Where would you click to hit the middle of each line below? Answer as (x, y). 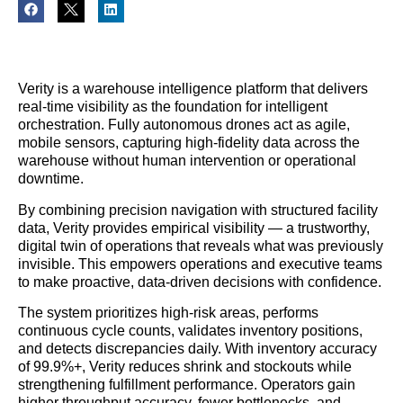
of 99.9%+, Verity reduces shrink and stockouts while (185, 366)
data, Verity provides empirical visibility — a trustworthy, (194, 228)
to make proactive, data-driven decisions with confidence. (200, 282)
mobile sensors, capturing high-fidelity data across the (189, 143)
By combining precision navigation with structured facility (198, 210)
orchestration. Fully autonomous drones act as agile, (184, 125)
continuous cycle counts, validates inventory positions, (190, 330)
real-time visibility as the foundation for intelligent (173, 107)
